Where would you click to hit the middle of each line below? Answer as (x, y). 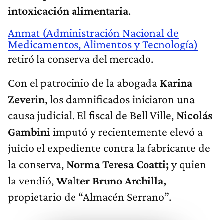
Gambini (29, 132)
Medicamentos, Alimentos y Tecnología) (103, 44)
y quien (187, 164)
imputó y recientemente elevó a (127, 132)
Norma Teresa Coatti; (116, 164)
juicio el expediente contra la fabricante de (109, 148)
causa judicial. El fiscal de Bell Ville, (92, 115)
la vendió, (31, 181)
